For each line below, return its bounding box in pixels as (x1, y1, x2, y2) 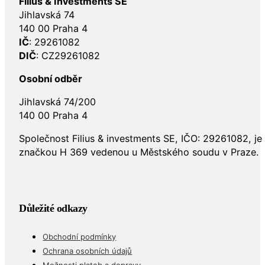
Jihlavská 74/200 (19, 96, 96, 108)
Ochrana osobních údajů (43, 245, 132, 256)
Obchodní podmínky (43, 231, 117, 241)
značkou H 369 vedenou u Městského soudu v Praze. (19, 146, 259, 159)
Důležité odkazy (19, 202, 88, 215)
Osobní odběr (19, 72, 83, 85)
